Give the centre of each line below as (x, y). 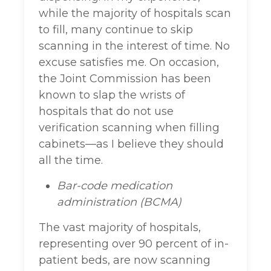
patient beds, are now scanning (125, 260)
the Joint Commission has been (125, 79)
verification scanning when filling (129, 128)
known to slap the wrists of (112, 95)
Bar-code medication (115, 186)
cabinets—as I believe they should (131, 144)
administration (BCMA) (119, 202)
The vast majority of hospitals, (120, 228)
